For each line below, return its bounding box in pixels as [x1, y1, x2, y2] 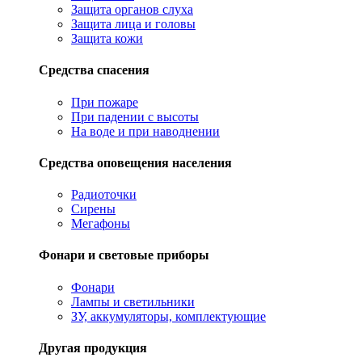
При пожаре [71, 95, 138, 109]
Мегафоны [71, 217, 130, 231]
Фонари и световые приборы [39, 248, 209, 263]
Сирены [71, 202, 116, 217]
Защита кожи [71, 32, 143, 46]
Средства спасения [39, 63, 149, 78]
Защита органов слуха [71, 2, 193, 17]
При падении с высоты [71, 109, 199, 124]
